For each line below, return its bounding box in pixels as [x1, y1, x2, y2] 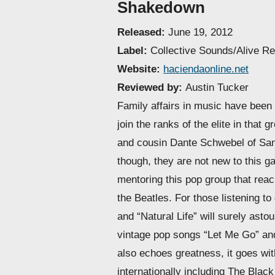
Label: [117, 44, 151, 56]
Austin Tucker [185, 80, 249, 93]
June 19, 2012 [168, 25, 233, 38]
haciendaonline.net [163, 62, 249, 75]
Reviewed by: [117, 80, 186, 93]
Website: [117, 62, 164, 75]
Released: [117, 25, 169, 38]
